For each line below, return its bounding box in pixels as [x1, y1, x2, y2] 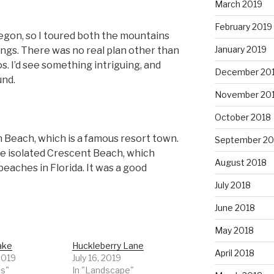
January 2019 [214, 44, 267, 55]
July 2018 [214, 180, 251, 191]
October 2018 [214, 112, 271, 123]
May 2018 [214, 225, 254, 236]
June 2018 [214, 202, 255, 213]
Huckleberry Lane [72, 240, 144, 251]
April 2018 [214, 248, 254, 259]
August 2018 [214, 157, 267, 168]
